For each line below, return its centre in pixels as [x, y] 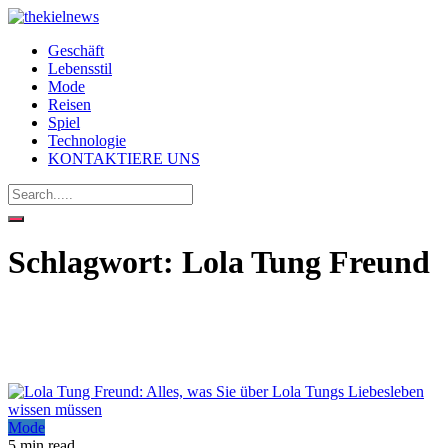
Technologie [87, 140]
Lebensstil [80, 68]
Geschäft [76, 50]
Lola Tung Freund [306, 262]
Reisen [69, 104]
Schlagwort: [95, 262]
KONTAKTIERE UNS [124, 158]
